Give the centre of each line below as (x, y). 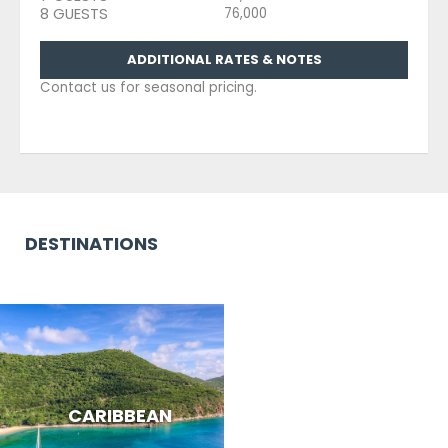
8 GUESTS (74, 13)
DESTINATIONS (91, 243)
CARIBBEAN (119, 416)
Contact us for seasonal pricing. (148, 87)
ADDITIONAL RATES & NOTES (224, 59)
